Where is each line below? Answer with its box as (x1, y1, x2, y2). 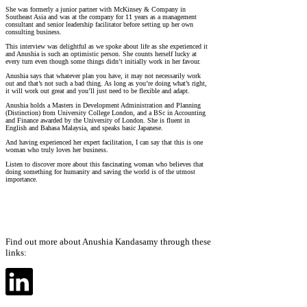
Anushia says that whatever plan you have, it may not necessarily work (5, 71, 201, 79)
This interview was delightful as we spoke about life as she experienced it (5, 42, 208, 50)
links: (5, 247, 29, 258)
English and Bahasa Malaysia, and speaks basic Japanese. (5, 123, 163, 132)
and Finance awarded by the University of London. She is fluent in (5, 116, 190, 124)
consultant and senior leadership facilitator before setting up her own (5, 20, 193, 28)
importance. (5, 175, 38, 183)
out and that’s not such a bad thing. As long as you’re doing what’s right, (5, 79, 207, 87)
